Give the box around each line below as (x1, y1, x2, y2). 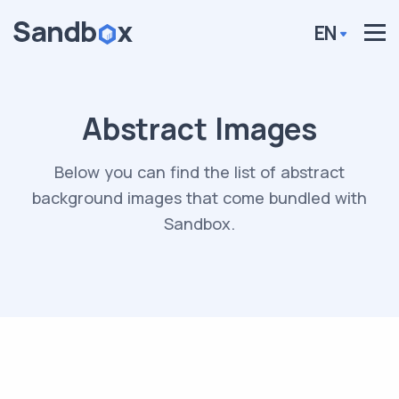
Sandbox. (164, 213, 235, 235)
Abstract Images (82, 108, 317, 150)
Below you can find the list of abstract (54, 161, 345, 183)
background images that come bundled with (32, 187, 367, 209)
